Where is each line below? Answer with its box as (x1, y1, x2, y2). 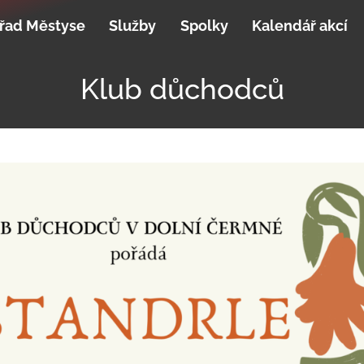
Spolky (180, 17, 228, 35)
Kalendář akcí (252, 17, 349, 35)
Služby (109, 17, 157, 35)
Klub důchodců (80, 71, 284, 106)
